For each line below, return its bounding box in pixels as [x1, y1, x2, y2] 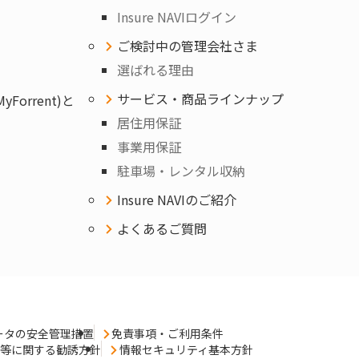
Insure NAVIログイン [117, 7, 236, 27]
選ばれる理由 [117, 60, 194, 80]
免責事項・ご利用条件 [111, 325, 224, 342]
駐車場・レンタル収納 [117, 161, 245, 181]
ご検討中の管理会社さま [117, 36, 258, 56]
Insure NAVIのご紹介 [117, 190, 236, 210]
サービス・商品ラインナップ [117, 89, 284, 109]
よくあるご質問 [117, 219, 207, 239]
